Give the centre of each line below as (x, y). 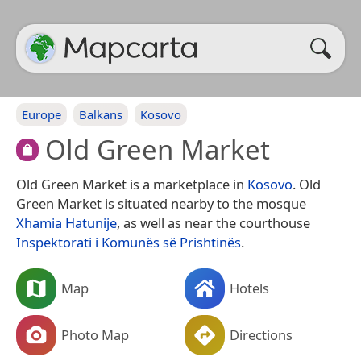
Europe (41, 114)
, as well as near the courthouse (214, 222)
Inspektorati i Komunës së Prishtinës (129, 242)
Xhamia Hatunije (66, 222)
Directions (261, 334)
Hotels (249, 288)
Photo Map (95, 334)
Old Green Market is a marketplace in (132, 184)
